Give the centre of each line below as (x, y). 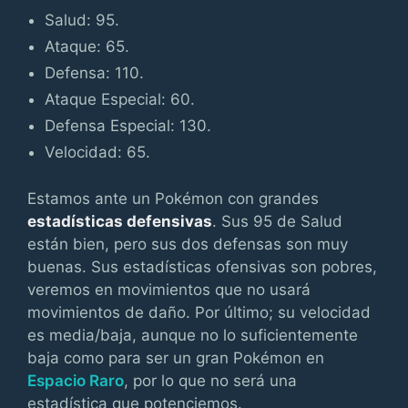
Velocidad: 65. (98, 152)
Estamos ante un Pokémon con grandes (173, 198)
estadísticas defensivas (120, 221)
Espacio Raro (76, 380)
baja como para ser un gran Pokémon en (176, 357)
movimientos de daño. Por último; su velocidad (199, 312)
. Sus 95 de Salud (277, 221)
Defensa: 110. (95, 73)
